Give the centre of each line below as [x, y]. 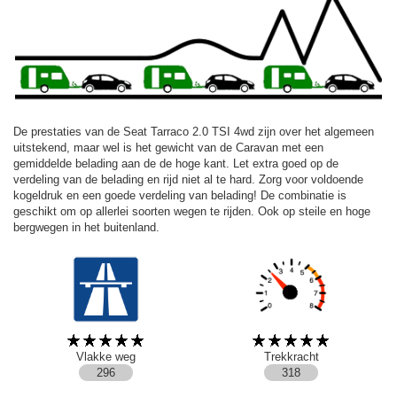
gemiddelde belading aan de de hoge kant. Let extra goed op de [176, 163]
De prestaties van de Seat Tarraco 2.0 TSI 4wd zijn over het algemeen [194, 131]
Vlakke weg [106, 356]
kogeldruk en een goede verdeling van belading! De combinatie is [180, 195]
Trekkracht [291, 356]
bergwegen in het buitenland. [86, 227]
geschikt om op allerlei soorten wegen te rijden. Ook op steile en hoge [192, 211]
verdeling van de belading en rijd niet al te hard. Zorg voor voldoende [188, 179]
